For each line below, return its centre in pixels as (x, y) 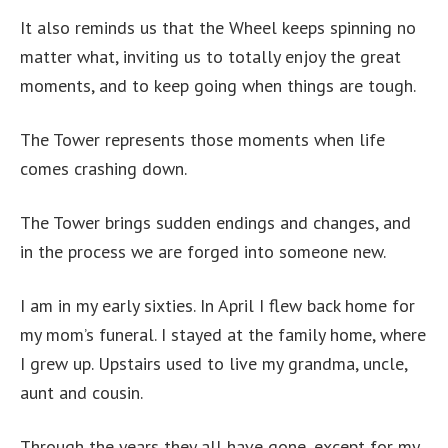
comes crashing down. (103, 168)
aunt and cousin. (81, 392)
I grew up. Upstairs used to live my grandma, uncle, (213, 363)
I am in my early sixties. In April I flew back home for (217, 305)
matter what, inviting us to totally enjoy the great (210, 56)
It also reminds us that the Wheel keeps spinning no (218, 27)
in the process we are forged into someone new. (203, 251)
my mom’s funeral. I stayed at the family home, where (223, 334)
